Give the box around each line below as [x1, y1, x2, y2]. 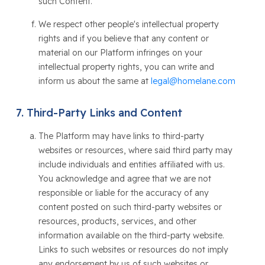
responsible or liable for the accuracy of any [38, 188, 209, 198]
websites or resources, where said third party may [38, 145, 232, 156]
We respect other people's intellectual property [38, 19, 219, 30]
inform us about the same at [38, 76, 151, 86]
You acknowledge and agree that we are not [38, 173, 211, 184]
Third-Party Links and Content [26, 106, 182, 119]
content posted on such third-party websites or [38, 202, 222, 212]
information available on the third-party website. [38, 230, 224, 241]
